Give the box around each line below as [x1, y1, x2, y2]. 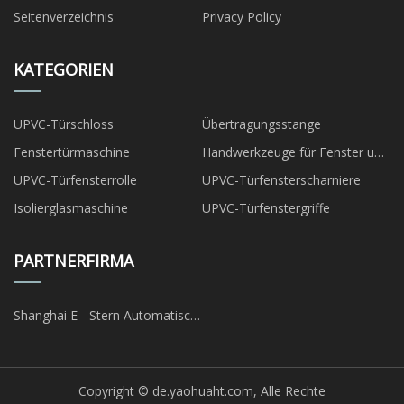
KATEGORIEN [14, 59, 114, 81]
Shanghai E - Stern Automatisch [14, 307, 70, 325]
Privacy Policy [202, 8, 281, 26]
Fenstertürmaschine [14, 143, 130, 161]
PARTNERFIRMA [14, 250, 133, 272]
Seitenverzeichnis [14, 8, 114, 26]
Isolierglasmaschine [14, 199, 128, 217]
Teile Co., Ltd [45, 327, 90, 345]
